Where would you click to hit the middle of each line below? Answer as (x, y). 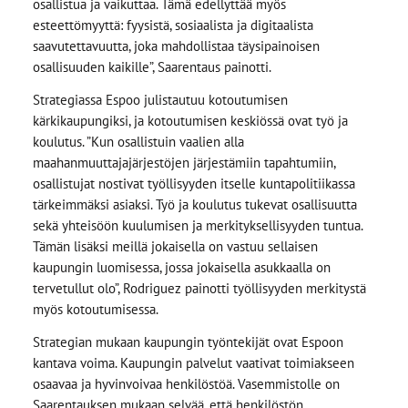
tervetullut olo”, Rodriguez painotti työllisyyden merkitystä (199, 289)
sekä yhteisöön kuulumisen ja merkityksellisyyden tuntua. (197, 226)
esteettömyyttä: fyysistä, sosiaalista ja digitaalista (173, 25)
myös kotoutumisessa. (95, 310)
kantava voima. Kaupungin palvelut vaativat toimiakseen (193, 362)
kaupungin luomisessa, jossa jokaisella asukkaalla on (181, 268)
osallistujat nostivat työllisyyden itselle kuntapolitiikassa (194, 184)
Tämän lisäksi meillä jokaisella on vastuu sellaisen (175, 247)
